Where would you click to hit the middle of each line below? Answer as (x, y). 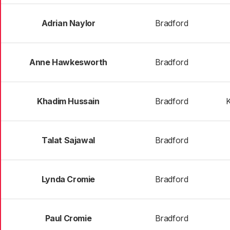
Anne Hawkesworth (68, 62)
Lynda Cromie (68, 179)
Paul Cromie (68, 218)
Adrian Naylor (68, 23)
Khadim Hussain (68, 101)
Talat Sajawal (68, 140)
